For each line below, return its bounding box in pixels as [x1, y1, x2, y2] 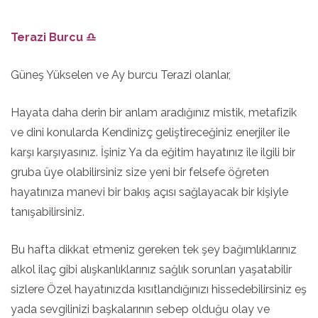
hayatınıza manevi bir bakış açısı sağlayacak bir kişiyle [11, 185, 288, 199]
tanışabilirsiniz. [11, 205, 84, 219]
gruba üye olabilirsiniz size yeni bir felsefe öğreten [11, 165, 269, 179]
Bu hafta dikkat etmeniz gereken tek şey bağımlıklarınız [11, 243, 297, 256]
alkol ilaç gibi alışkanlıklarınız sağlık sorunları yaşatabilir [11, 263, 292, 276]
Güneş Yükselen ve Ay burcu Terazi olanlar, [11, 68, 231, 82]
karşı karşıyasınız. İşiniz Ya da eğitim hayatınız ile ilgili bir [11, 146, 295, 159]
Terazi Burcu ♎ [11, 31, 96, 44]
